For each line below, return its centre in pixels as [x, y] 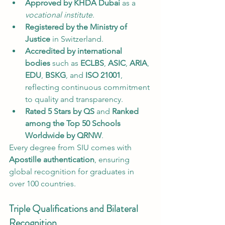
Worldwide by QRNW [63, 135]
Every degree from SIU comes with [71, 147]
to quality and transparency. [74, 99]
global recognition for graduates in [73, 172]
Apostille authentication [52, 159]
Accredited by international [75, 51]
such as [65, 63]
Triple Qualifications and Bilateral [75, 209]
